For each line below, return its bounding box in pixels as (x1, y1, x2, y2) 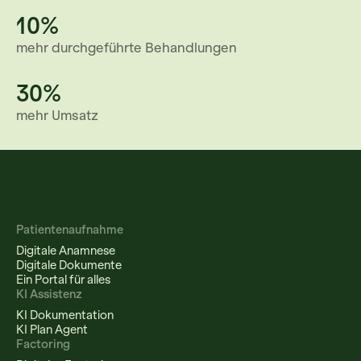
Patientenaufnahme (16, 222, 123, 238)
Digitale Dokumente (16, 258, 122, 273)
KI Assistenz (16, 287, 82, 302)
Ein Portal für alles (16, 272, 110, 288)
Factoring (16, 337, 70, 352)
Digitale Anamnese (16, 243, 115, 259)
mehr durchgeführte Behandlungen (16, 39, 237, 56)
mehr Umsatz (16, 107, 98, 124)
